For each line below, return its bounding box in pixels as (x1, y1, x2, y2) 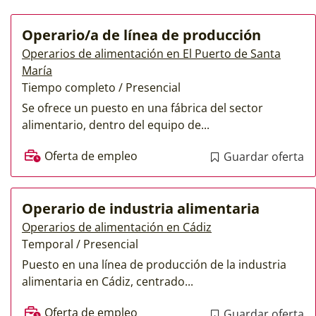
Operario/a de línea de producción (22, 25, 261, 44)
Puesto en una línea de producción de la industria (22, 257, 286, 273)
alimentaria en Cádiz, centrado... (22, 274, 193, 290)
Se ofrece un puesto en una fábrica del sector (22, 99, 263, 116)
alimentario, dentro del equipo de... (22, 116, 209, 133)
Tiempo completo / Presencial (22, 79, 181, 95)
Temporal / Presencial (22, 236, 138, 253)
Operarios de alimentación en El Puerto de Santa (22, 45, 281, 61)
